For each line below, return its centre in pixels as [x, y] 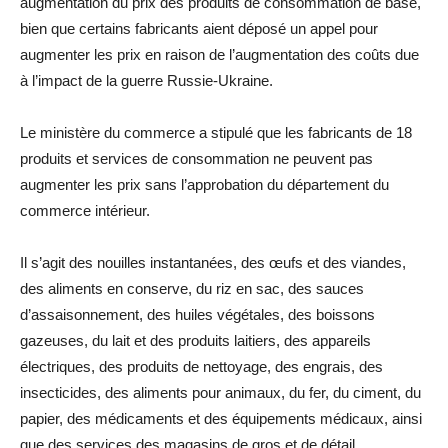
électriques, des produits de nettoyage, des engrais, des [201, 366]
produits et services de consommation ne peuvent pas [196, 158]
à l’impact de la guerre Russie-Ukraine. [146, 80]
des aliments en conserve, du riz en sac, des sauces [192, 288]
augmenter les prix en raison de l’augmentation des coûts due [219, 54]
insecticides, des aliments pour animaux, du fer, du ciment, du [220, 392]
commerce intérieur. [85, 210]
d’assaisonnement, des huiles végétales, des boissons [197, 314]
